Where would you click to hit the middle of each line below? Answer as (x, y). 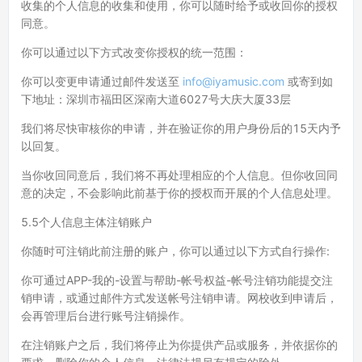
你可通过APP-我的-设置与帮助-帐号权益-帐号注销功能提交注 (177, 280)
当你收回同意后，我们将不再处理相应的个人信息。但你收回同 (179, 175)
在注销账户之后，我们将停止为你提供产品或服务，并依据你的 (179, 345)
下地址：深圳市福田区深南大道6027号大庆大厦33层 (156, 99)
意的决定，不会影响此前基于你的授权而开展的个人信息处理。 (179, 193)
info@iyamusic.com (234, 81)
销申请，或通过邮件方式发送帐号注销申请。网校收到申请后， (179, 298)
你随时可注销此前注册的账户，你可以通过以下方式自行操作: (175, 251)
